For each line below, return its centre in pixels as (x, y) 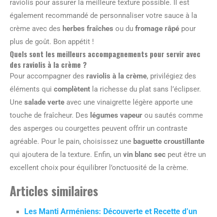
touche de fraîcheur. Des (50, 115)
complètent (72, 89)
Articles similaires (54, 191)
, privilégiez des (171, 76)
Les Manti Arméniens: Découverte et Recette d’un (111, 211)
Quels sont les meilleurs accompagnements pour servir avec (105, 54)
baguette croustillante (169, 141)
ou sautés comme (173, 115)
